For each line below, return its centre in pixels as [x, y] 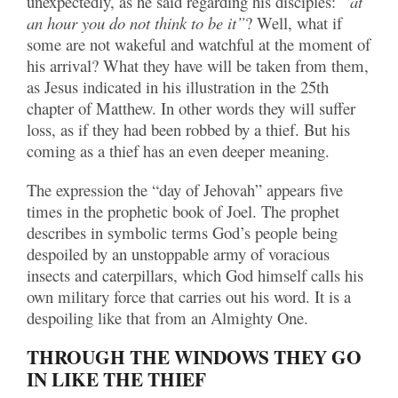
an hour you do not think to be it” [136, 23]
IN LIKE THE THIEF [116, 379]
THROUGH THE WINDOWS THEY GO [194, 357]
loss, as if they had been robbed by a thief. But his [188, 129]
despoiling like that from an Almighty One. [167, 318]
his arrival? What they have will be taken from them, [198, 65]
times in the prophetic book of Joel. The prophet [183, 211]
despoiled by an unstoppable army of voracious [178, 254]
